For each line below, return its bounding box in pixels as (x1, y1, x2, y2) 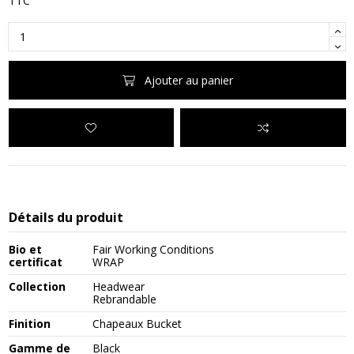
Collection (8, 279, 66, 295)
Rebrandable (92, 292, 157, 307)
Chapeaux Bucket (92, 316, 183, 332)
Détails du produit (8, 209, 123, 227)
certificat (8, 254, 62, 270)
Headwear (92, 279, 145, 295)
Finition (8, 316, 51, 332)
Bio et (8, 242, 42, 258)
